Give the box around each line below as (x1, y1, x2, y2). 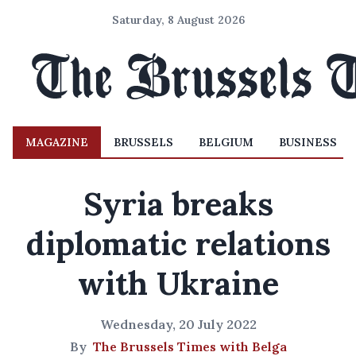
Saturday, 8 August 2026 (111, 13, 245, 27)
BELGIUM (199, 135, 253, 149)
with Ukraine (77, 263, 279, 304)
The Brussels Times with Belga (92, 339, 287, 354)
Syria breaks (83, 184, 273, 224)
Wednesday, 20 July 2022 (99, 316, 257, 332)
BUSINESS (279, 135, 337, 149)
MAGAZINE (25, 135, 88, 149)
